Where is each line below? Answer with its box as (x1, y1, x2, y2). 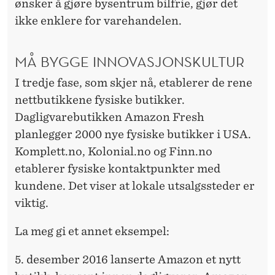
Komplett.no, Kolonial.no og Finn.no (15, 145, 212, 158)
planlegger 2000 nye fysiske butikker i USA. (15, 128, 251, 141)
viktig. (15, 196, 48, 210)
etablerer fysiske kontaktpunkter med (15, 162, 220, 176)
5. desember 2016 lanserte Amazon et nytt (15, 253, 241, 266)
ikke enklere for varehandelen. (15, 14, 182, 28)
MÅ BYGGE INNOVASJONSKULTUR (15, 52, 244, 71)
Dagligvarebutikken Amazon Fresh (15, 110, 204, 124)
